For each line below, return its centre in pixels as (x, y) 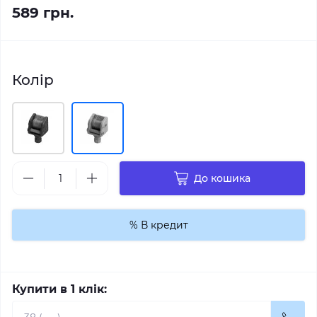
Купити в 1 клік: (59, 289)
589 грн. (43, 13)
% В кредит (158, 225)
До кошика (222, 178)
